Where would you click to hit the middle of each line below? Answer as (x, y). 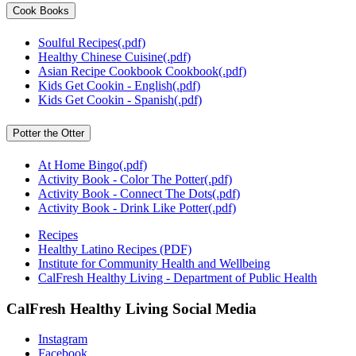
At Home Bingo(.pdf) (93, 165)
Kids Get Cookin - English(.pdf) (119, 86)
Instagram (63, 339)
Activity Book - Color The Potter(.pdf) (135, 180)
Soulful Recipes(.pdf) (92, 43)
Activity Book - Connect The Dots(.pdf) (139, 194)
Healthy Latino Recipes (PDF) (115, 250)
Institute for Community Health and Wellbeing (154, 264)
